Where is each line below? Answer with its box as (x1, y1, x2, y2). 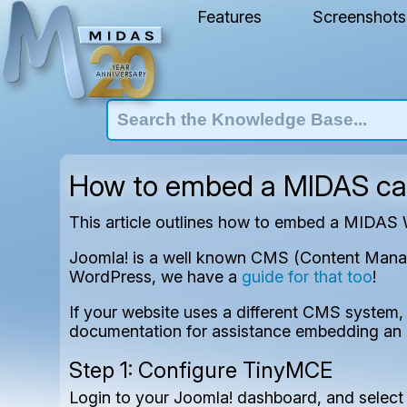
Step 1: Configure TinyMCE (69, 357, 333, 383)
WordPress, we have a (69, 267, 243, 286)
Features (197, 7, 262, 26)
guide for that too (242, 267, 373, 286)
